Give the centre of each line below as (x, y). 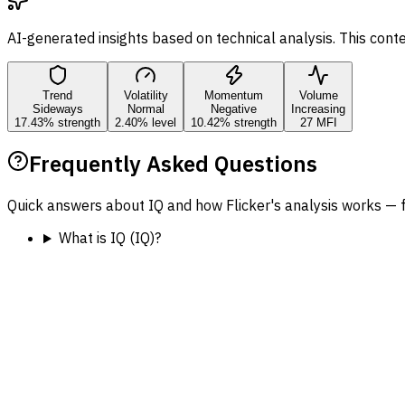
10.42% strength (234, 122)
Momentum (234, 95)
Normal (146, 108)
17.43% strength (57, 122)
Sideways (57, 108)
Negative (234, 108)
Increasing (318, 108)
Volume (318, 95)
